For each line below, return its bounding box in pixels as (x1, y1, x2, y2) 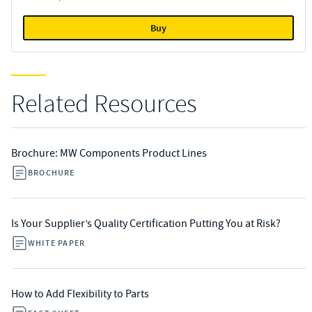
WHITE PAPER (28, 237, 86, 249)
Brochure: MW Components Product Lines (11, 146, 207, 160)
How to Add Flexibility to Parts (11, 287, 149, 301)
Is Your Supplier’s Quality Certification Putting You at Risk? (11, 217, 281, 231)
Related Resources (11, 88, 197, 120)
